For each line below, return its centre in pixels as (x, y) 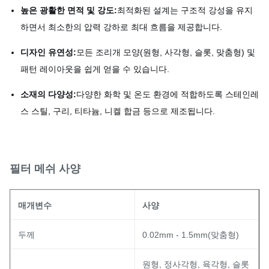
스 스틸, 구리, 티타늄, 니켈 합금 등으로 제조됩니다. (118, 111)
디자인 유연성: (48, 52)
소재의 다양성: (48, 94)
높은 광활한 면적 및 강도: (69, 10)
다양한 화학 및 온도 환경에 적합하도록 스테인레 (168, 94)
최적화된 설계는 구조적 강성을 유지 (185, 10)
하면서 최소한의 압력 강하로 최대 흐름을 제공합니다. (121, 27)
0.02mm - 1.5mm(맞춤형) (191, 235)
